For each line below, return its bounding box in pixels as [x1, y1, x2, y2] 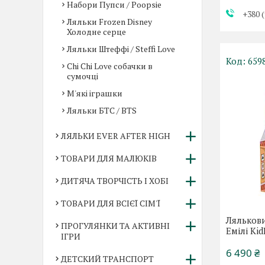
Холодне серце [67, 26, 126, 37]
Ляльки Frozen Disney [67, 16, 152, 27]
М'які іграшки [67, 88, 122, 99]
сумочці [67, 70, 98, 82]
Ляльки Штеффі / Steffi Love [67, 43, 175, 54]
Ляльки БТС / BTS [67, 105, 137, 116]
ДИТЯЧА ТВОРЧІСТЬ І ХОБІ [61, 175, 169, 186]
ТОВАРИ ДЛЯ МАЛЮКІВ [61, 153, 157, 164]
